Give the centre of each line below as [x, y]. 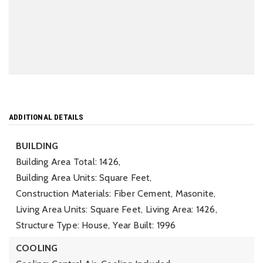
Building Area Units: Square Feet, [84, 178]
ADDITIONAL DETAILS [46, 117]
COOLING [37, 248]
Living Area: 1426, [181, 209]
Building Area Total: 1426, [68, 162]
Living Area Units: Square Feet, [80, 209]
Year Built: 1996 [144, 225]
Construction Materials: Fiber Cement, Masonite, [116, 193]
